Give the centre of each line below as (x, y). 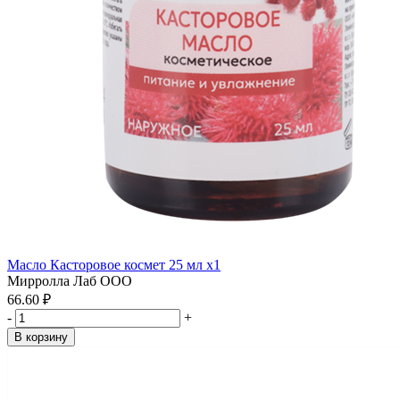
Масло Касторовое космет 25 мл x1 (114, 265)
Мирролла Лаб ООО (70, 281)
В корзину (41, 337)
